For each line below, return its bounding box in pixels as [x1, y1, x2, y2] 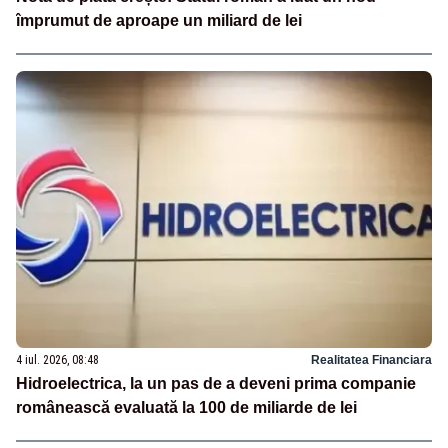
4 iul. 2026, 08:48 [16, 352, 99, 367]
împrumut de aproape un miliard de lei [16, 12, 302, 29]
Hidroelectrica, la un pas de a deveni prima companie [16, 374, 416, 392]
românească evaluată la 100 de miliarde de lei [16, 398, 357, 416]
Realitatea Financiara [311, 352, 432, 367]
